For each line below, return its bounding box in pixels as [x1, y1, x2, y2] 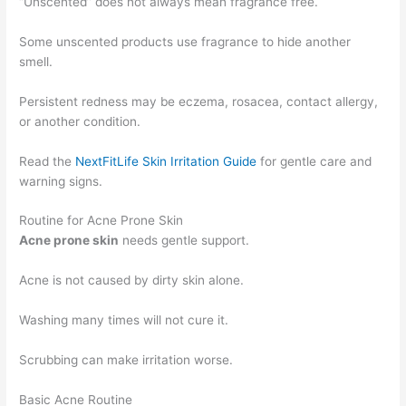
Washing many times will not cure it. [19, 313, 229, 328]
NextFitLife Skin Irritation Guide [75, 153, 257, 169]
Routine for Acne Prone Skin [19, 213, 184, 228]
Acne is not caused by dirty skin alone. [19, 273, 245, 288]
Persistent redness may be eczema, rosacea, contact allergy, [19, 93, 379, 109]
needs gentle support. [119, 233, 250, 248]
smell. [19, 53, 53, 69]
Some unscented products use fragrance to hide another [19, 34, 352, 49]
